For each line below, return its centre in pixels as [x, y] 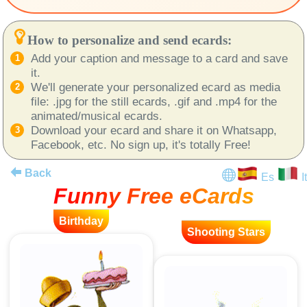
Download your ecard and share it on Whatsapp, [154, 131]
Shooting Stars [226, 232]
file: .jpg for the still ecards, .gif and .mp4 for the [154, 102]
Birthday [81, 221]
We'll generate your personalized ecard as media [156, 87]
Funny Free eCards [153, 196]
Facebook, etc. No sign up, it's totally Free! [141, 145]
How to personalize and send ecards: [130, 40]
